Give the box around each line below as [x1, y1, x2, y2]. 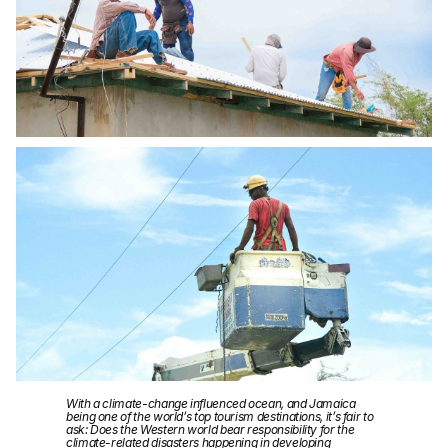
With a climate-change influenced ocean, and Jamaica [66, 396, 356, 412]
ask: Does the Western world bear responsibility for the [66, 422, 355, 438]
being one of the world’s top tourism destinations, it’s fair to [66, 409, 374, 425]
